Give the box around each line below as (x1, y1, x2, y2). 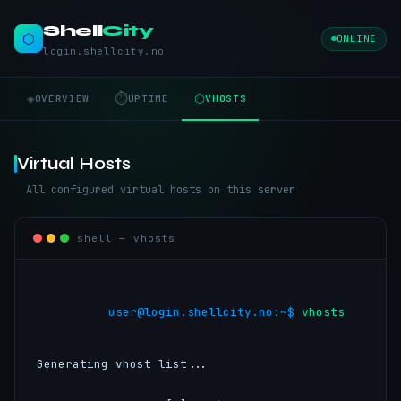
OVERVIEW (34, 91, 90, 105)
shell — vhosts (77, 231, 176, 244)
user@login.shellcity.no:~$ (108, 304, 302, 320)
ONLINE (336, 31, 377, 45)
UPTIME (127, 91, 169, 105)
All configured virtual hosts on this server (26, 183, 295, 197)
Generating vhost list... (37, 356, 209, 371)
